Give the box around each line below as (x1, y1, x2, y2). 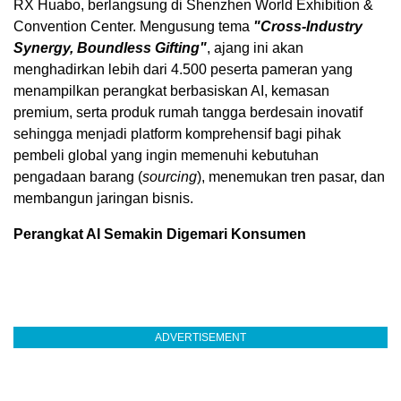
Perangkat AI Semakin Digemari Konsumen (13, 226, 306, 243)
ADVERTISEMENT (155, 331, 246, 345)
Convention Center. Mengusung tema (13, 19, 253, 35)
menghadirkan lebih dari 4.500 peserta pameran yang (13, 62, 353, 78)
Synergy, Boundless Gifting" (13, 40, 207, 56)
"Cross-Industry (253, 19, 363, 35)
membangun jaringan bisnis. (13, 191, 193, 207)
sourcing (142, 169, 197, 185)
